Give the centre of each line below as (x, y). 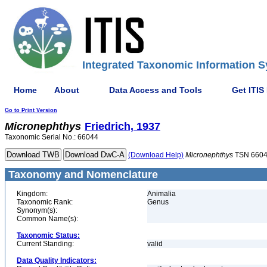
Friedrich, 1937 (122, 126)
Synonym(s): (37, 210)
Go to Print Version (31, 110)
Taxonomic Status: (48, 235)
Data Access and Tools (156, 90)
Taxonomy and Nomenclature (82, 175)
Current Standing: (45, 244)
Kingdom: (32, 194)
